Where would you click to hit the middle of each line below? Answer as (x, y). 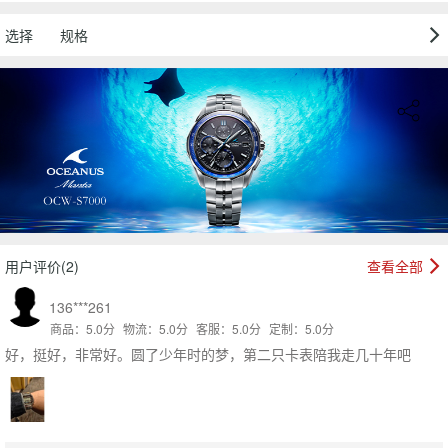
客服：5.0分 (228, 328)
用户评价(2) (42, 266)
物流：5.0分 (155, 328)
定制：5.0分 (301, 328)
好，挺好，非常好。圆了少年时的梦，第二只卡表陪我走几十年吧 (208, 353)
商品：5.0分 (82, 328)
